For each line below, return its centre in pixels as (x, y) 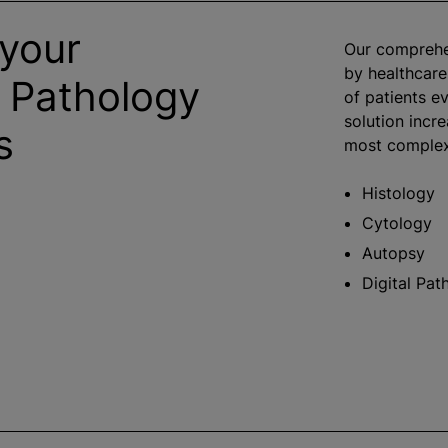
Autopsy (393, 253)
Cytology (399, 223)
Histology (400, 193)
